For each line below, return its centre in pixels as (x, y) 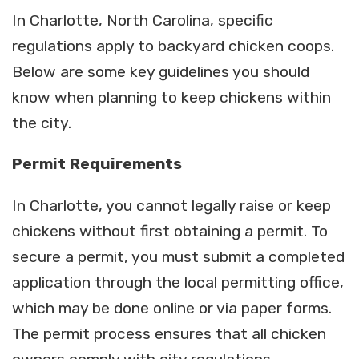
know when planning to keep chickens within (171, 98)
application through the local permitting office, (178, 282)
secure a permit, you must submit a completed (178, 256)
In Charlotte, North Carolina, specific (143, 21)
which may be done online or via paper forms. (172, 308)
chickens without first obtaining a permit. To (170, 231)
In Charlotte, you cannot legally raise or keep (171, 205)
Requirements (126, 164)
